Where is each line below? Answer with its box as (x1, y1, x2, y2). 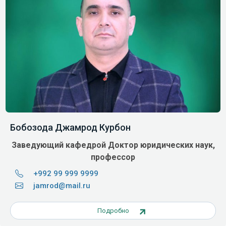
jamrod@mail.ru (33, 181, 90, 190)
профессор (91, 152, 135, 162)
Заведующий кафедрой (11, 140, 108, 150)
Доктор (107, 140, 138, 150)
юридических (140, 140, 193, 150)
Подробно (97, 206, 129, 214)
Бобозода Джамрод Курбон (10, 122, 131, 133)
